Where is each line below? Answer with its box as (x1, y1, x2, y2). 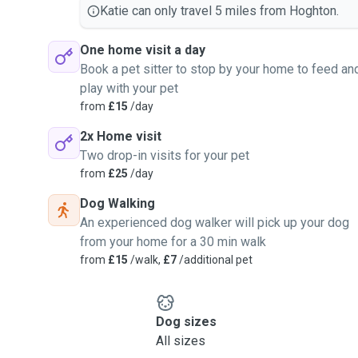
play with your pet (80, 81, 178, 96)
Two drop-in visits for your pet (80, 148, 249, 163)
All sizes (155, 333, 205, 348)
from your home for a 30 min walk (80, 234, 266, 249)
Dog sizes (155, 314, 217, 329)
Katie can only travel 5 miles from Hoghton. (100, 3, 339, 18)
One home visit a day (80, 42, 205, 58)
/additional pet (177, 253, 253, 266)
